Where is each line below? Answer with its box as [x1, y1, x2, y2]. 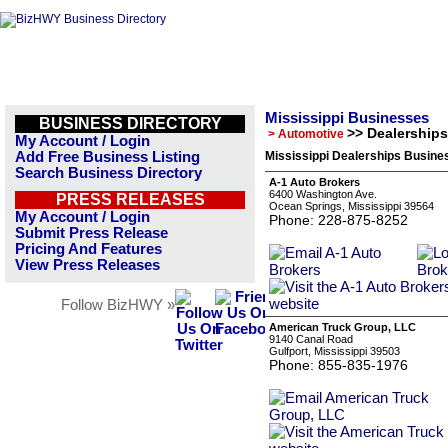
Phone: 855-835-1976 [269, 357, 408, 373]
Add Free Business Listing [15, 149, 200, 165]
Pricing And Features [15, 241, 162, 257]
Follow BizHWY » [61, 297, 175, 313]
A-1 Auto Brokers [269, 176, 360, 188]
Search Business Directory [15, 165, 202, 181]
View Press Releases [15, 257, 160, 273]
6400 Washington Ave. [269, 188, 377, 200]
